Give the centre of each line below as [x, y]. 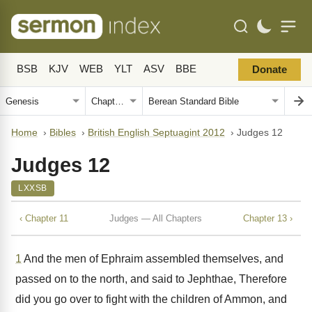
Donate [270, 70]
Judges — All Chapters [156, 218]
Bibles [63, 133]
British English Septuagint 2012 [156, 133]
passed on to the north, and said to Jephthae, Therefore [151, 279]
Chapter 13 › [268, 218]
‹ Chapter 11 [44, 218]
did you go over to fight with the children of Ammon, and [151, 299]
